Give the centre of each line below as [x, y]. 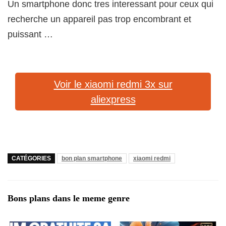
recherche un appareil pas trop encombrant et [99, 19]
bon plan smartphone [92, 159]
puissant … [30, 35]
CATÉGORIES [31, 159]
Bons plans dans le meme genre [69, 199]
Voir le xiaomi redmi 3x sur [113, 84]
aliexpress [113, 99]
